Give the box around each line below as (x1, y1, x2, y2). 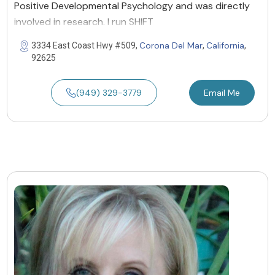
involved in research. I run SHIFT (14, 15, 153, 28)
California (206, 39, 244, 51)
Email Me (203, 87, 240, 98)
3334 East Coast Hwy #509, (31, 40, 139, 50)
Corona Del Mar (139, 39, 203, 51)
